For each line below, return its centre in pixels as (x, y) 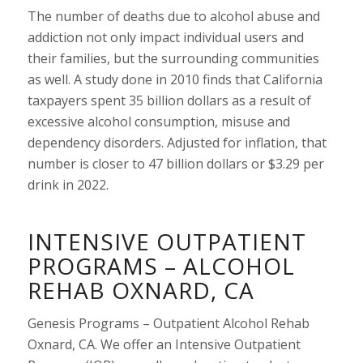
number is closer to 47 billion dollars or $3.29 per (175, 163)
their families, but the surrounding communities (173, 58)
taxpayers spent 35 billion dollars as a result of (169, 100)
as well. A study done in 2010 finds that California (175, 79)
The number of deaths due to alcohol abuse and (173, 16)
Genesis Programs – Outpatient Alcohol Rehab (168, 324)
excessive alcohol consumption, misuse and (158, 121)
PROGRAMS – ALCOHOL (161, 265)
